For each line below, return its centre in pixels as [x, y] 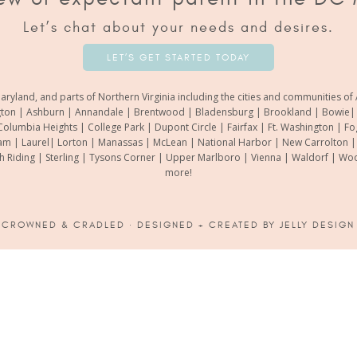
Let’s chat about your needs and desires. [178, 27]
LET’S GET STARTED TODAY [178, 57]
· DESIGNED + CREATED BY [202, 225]
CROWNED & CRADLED [63, 225]
